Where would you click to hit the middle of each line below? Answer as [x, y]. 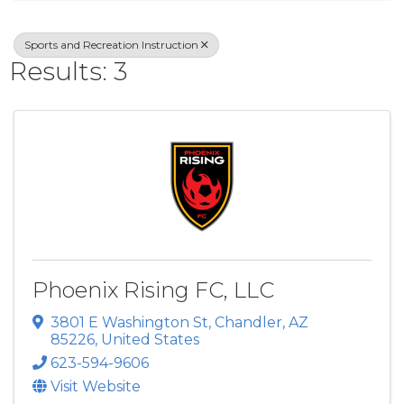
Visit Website [96, 386]
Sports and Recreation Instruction [111, 45]
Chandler [248, 322]
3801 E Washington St [129, 322]
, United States [147, 339]
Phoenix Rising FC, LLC [153, 290]
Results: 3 [69, 71]
